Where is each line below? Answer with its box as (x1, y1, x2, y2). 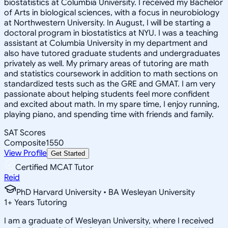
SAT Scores (4, 127, 46, 138)
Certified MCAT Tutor (15, 162, 94, 173)
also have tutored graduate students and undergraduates (4, 48, 220, 59)
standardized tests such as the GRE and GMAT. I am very (4, 78, 215, 89)
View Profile (4, 148, 47, 158)
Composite (4, 137, 46, 148)
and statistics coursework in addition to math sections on (4, 68, 218, 79)
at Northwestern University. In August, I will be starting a (4, 17, 211, 28)
